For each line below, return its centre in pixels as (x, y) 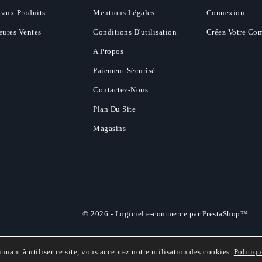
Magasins (110, 128)
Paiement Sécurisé (124, 70)
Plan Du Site (115, 109)
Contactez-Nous (121, 89)
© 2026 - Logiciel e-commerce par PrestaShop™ (166, 213)
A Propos (108, 51)
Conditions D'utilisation (135, 32)
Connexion (225, 12)
